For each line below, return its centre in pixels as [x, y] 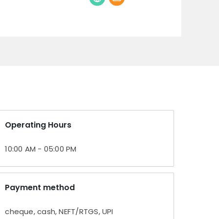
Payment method [40, 188]
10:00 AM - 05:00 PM [41, 149]
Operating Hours [38, 125]
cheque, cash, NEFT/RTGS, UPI [59, 212]
